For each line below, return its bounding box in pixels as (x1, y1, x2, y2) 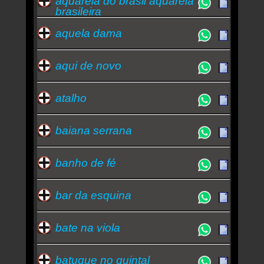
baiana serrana (55, 124, 132, 137)
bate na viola (55, 221, 120, 234)
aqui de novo (55, 59, 121, 72)
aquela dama (55, 27, 122, 39)
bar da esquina (55, 189, 131, 202)
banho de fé (55, 156, 116, 169)
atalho (55, 91, 87, 104)
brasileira (55, 5, 101, 18)
